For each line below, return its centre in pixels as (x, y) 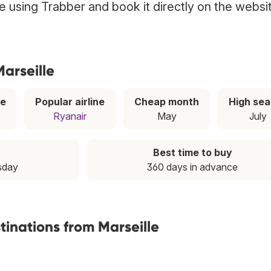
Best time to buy (192, 153)
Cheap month (167, 102)
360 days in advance (193, 167)
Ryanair (70, 116)
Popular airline (70, 102)
